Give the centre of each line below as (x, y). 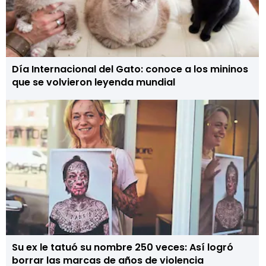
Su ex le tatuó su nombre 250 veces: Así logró (123, 247)
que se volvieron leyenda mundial (94, 82)
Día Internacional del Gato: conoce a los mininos (130, 69)
